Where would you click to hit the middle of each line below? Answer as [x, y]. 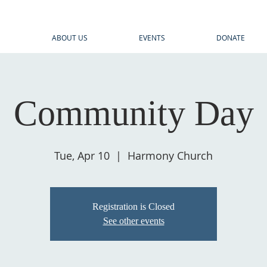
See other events [133, 221]
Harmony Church [170, 156]
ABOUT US [70, 38]
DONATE [231, 38]
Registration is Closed [133, 207]
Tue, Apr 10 [82, 156]
